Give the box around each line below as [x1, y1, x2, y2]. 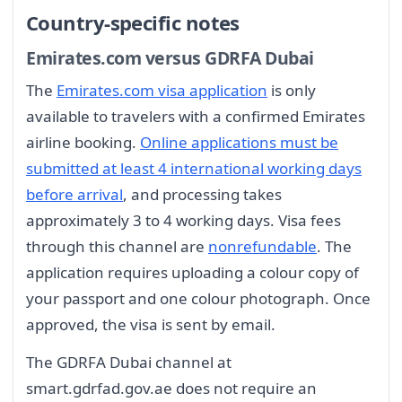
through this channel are [26, 235, 208, 257]
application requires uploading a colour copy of [26, 261, 359, 283]
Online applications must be [140, 131, 338, 153]
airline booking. [26, 131, 140, 153]
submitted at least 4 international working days [26, 157, 362, 179]
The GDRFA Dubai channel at [26, 351, 232, 372]
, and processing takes [123, 183, 282, 205]
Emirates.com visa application [57, 79, 267, 100]
